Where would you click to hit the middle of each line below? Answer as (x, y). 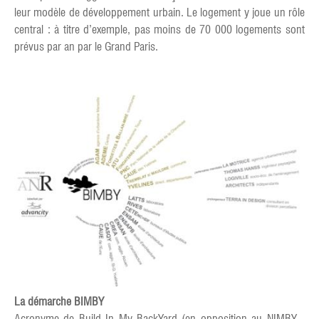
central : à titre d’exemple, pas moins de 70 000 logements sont (159, 30)
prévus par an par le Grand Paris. (86, 47)
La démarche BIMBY (59, 301)
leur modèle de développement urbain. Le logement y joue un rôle (159, 12)
